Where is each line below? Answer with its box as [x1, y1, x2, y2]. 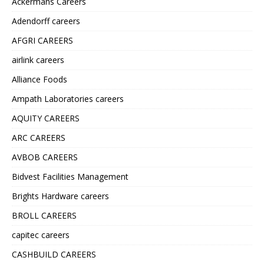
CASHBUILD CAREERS [12, 249, 96, 260]
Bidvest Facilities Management [12, 171, 128, 183]
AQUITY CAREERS [12, 113, 80, 124]
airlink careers [12, 54, 64, 66]
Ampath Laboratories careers [12, 93, 124, 105]
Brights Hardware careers [12, 190, 109, 202]
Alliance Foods [12, 74, 67, 85]
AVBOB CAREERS [12, 151, 78, 163]
